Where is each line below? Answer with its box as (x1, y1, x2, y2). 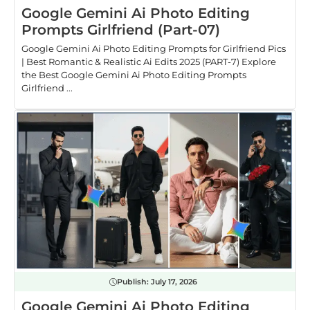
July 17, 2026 (151, 277, 197, 287)
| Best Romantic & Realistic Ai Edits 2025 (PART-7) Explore (21, 56, 276, 68)
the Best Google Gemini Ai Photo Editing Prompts (21, 69, 246, 81)
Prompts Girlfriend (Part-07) (21, 21, 220, 39)
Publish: (117, 277, 151, 287)
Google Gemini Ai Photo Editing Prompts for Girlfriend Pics (21, 43, 286, 55)
